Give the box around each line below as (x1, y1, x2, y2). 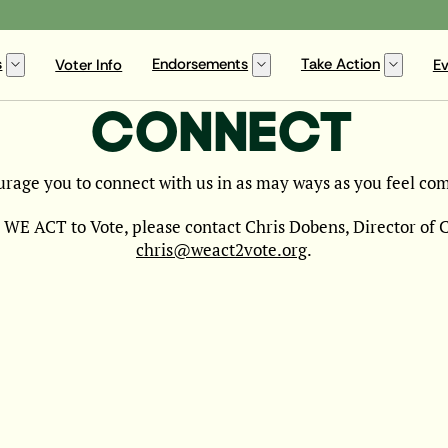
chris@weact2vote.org (135, 238, 307, 261)
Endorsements (152, 54, 249, 75)
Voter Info (55, 55, 123, 76)
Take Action (300, 54, 380, 75)
